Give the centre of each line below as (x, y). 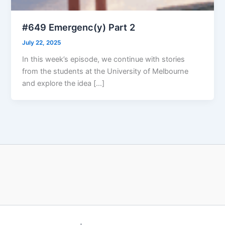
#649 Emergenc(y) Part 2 (79, 27)
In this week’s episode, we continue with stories (104, 59)
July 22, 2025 (42, 42)
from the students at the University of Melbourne (105, 71)
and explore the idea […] (64, 83)
